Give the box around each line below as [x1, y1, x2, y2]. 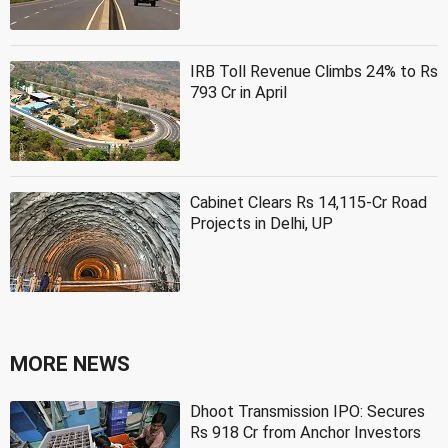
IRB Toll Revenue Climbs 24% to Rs [190, 61, 438, 81]
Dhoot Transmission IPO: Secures [190, 401, 425, 421]
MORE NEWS [10, 351, 130, 376]
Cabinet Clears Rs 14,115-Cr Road [190, 192, 427, 212]
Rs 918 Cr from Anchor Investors [190, 422, 421, 442]
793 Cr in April [190, 82, 287, 102]
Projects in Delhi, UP [190, 213, 333, 233]
